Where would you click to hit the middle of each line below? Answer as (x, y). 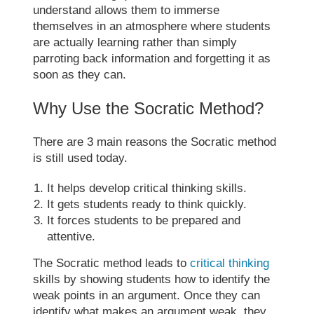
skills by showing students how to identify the (152, 279)
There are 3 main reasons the (112, 142)
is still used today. (81, 158)
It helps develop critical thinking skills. (147, 188)
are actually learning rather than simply (135, 42)
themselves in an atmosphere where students (152, 26)
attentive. (71, 236)
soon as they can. (80, 74)
